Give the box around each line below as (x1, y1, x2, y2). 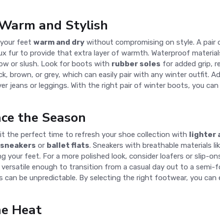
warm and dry (33, 38, 84, 47)
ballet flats (47, 141, 89, 150)
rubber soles (111, 59, 161, 68)
